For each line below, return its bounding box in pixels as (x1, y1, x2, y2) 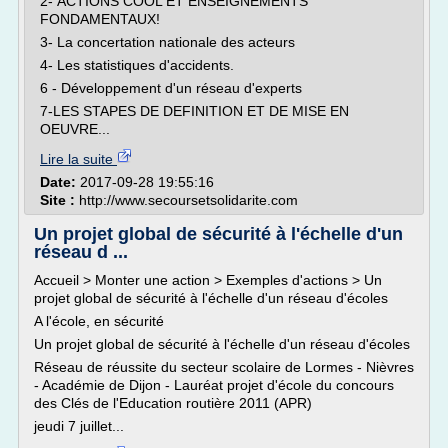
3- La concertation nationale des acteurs (40, 34, 295, 50)
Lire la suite (40, 151, 117, 167)
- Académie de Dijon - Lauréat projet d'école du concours (34, 377, 394, 393)
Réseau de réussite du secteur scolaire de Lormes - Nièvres (34, 359, 414, 375)
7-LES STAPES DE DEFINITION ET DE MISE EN (40, 103, 349, 119)
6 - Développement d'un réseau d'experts (40, 80, 306, 96)
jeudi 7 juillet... (34, 418, 124, 434)
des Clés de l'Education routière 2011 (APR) (34, 395, 312, 411)
